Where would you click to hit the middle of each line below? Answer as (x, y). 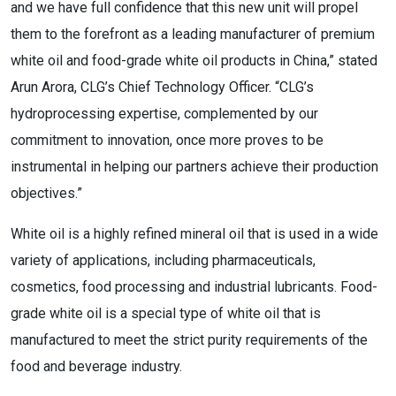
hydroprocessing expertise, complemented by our (164, 114)
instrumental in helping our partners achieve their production (194, 167)
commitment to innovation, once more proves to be (167, 140)
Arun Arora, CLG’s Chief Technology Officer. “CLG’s (162, 87)
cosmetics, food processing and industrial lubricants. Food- (194, 287)
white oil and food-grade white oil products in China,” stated (194, 61)
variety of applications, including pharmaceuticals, (163, 260)
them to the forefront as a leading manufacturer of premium (193, 34)
